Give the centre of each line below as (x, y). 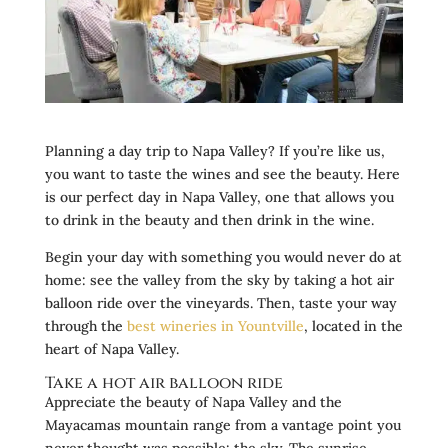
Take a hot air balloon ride (163, 382)
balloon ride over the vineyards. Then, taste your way (220, 302)
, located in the (353, 325)
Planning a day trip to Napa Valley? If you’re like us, (214, 150)
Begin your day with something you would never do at (223, 256)
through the (85, 325)
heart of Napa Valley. (111, 348)
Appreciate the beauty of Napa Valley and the (193, 401)
